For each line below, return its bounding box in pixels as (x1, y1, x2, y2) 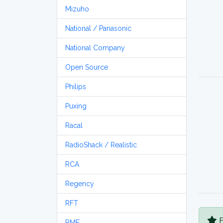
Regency (65, 180, 94, 188)
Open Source (65, 63, 108, 71)
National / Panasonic (65, 24, 131, 32)
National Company (65, 44, 125, 52)
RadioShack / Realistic (65, 141, 137, 149)
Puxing (65, 102, 87, 110)
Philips (65, 83, 86, 91)
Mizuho (65, 5, 89, 13)
